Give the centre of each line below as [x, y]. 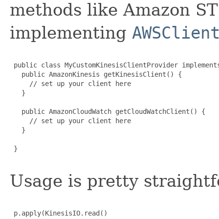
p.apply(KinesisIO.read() [59, 213]
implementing [71, 33]
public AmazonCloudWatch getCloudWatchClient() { [108, 111]
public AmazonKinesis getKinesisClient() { [96, 74]
